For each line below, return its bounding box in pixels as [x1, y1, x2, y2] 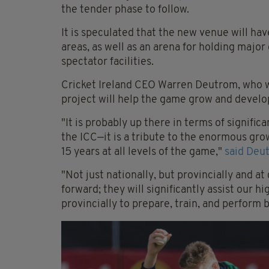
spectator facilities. [61, 56, 154, 68]
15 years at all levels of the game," [61, 147, 225, 159]
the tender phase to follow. [61, 4, 189, 16]
